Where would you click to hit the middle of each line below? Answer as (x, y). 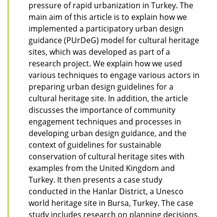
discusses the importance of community (102, 110)
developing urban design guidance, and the (108, 133)
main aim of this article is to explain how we (108, 17)
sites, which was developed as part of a (99, 52)
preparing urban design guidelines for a (101, 86)
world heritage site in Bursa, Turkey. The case (111, 203)
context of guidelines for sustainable (95, 145)
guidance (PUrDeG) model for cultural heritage (114, 40)
